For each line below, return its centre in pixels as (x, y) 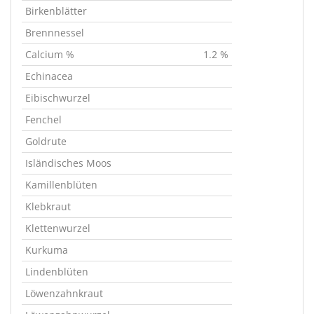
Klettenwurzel (58, 228)
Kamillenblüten (61, 185)
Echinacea (49, 76)
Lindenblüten (57, 272)
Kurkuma (47, 250)
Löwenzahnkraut (64, 293)
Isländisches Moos (68, 163)
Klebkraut (48, 206)
